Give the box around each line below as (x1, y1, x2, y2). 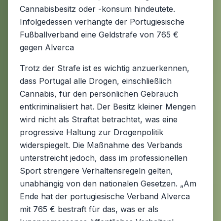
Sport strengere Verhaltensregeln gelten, (20, 166, 173, 176)
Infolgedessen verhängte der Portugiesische (20, 17, 184, 27)
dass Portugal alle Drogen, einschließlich (20, 76, 172, 86)
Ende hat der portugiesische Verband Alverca (20, 191, 190, 201)
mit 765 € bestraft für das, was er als (20, 204, 158, 214)
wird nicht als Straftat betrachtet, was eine (20, 114, 178, 124)
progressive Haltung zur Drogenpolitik (20, 127, 163, 137)
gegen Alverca (20, 42, 74, 52)
